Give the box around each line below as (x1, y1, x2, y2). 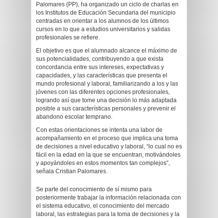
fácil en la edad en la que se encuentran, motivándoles (36, 151, 181, 158)
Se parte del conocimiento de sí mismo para (36, 186, 152, 193)
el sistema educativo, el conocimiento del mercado (36, 202, 169, 209)
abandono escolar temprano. (36, 113, 112, 120)
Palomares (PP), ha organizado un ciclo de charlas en (36, 1, 179, 8)
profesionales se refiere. (36, 34, 100, 41)
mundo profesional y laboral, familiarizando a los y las (36, 80, 178, 87)
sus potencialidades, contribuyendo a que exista (36, 55, 163, 62)
